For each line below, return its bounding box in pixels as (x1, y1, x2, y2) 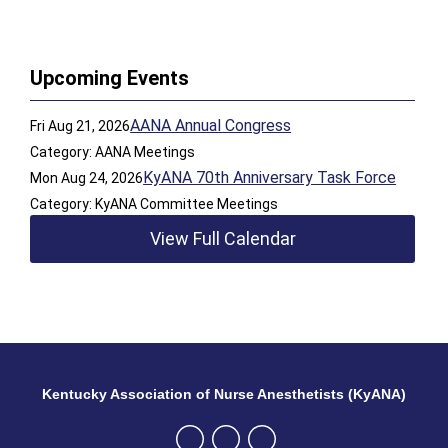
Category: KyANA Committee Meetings (30, 196, 279, 212)
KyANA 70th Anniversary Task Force (143, 168, 397, 187)
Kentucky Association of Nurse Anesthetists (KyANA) (42, 386, 406, 402)
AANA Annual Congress (130, 116, 292, 135)
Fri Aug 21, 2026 (30, 118, 131, 134)
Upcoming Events (30, 66, 189, 90)
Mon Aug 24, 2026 (30, 170, 144, 186)
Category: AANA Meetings (30, 144, 196, 160)
